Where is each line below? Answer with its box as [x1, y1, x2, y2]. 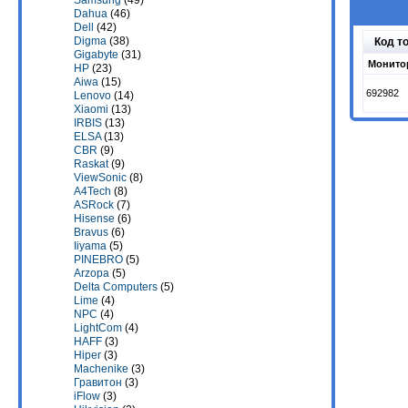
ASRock [74, 199, 114, 211]
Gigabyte [74, 48, 118, 61]
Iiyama [74, 240, 107, 252]
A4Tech [74, 185, 111, 198]
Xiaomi [74, 103, 108, 116]
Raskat [74, 158, 108, 170]
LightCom [74, 321, 122, 334]
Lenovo [74, 89, 111, 102]
